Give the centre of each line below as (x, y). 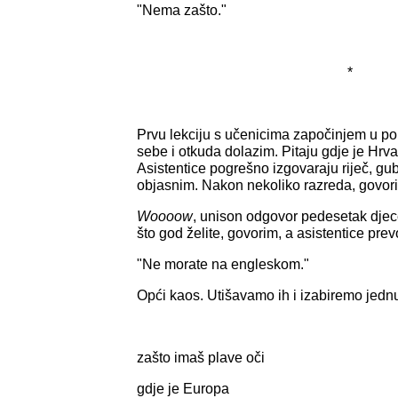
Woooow (165, 216)
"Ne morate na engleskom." (223, 264)
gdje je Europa (183, 388)
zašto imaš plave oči (201, 357)
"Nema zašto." (182, 10)
